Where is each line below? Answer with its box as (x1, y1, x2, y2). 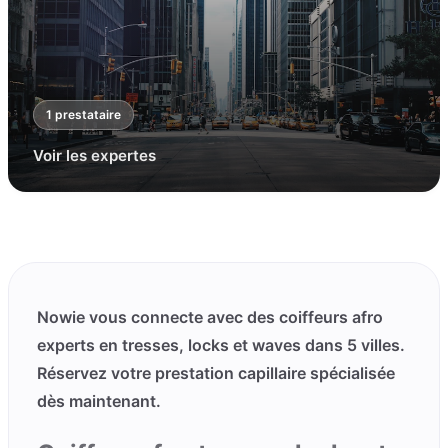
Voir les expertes (33, 146, 156, 165)
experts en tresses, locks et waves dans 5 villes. (37, 335, 405, 355)
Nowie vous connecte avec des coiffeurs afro (37, 307, 383, 327)
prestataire (52, 107, 121, 122)
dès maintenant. (37, 391, 161, 411)
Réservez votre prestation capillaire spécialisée (37, 363, 395, 383)
